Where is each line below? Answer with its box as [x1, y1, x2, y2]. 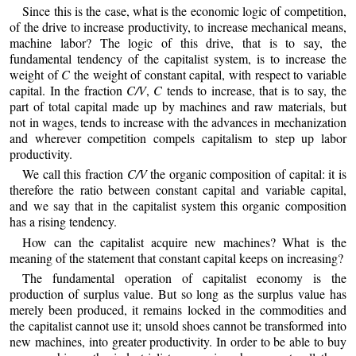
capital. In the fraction [10, 82, 126, 99]
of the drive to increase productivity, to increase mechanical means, [10, 18, 346, 35]
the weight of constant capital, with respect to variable [70, 66, 346, 83]
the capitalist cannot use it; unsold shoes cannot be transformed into [10, 316, 346, 334]
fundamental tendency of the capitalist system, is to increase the [10, 50, 346, 67]
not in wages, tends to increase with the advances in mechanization [10, 114, 346, 130]
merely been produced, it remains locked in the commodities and [10, 300, 346, 318]
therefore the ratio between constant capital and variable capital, [10, 181, 346, 199]
